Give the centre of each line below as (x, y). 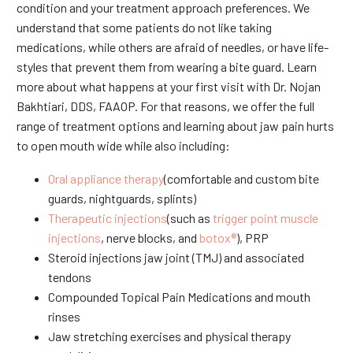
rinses (64, 317)
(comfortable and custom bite (242, 179)
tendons (70, 277)
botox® (218, 238)
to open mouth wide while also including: (123, 145)
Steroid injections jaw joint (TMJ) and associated (176, 258)
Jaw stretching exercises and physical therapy (169, 336)
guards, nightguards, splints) (122, 199)
